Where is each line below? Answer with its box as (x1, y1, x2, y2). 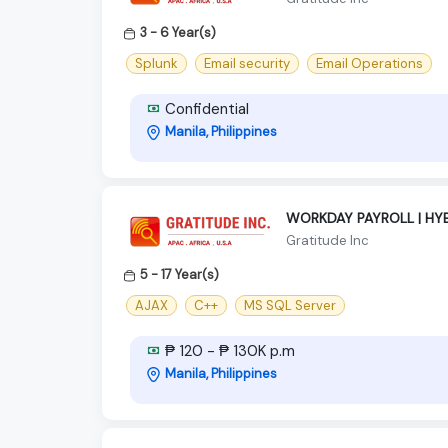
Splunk (135, 54, 178, 72)
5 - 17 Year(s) (140, 265, 219, 283)
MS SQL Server (244, 297, 336, 315)
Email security (204, 54, 290, 72)
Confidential (161, 98, 249, 119)
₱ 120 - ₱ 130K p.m (161, 341, 295, 362)
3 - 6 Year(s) (140, 23, 216, 41)
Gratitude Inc (286, 232, 369, 250)
